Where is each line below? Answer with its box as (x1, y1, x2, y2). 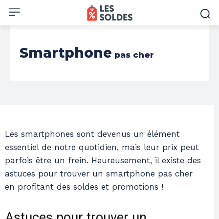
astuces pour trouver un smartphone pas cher (5, 169, 193, 178)
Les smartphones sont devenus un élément (5, 129, 180, 139)
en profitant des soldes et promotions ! (5, 182, 163, 192)
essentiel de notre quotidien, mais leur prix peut (5, 142, 199, 152)
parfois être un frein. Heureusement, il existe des (5, 155, 201, 165)
